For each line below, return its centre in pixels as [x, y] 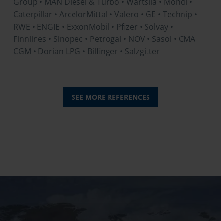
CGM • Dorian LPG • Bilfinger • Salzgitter [87, 51]
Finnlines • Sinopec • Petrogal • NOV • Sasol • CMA [104, 39]
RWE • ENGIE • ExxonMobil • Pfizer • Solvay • [93, 26]
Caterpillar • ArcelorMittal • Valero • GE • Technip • [105, 14]
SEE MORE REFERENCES [110, 97]
